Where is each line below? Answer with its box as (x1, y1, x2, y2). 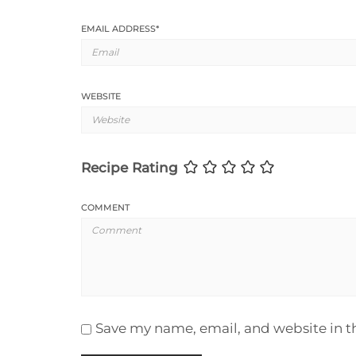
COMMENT (81, 201, 130, 213)
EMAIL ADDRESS (81, 22, 156, 34)
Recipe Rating (81, 159, 178, 176)
